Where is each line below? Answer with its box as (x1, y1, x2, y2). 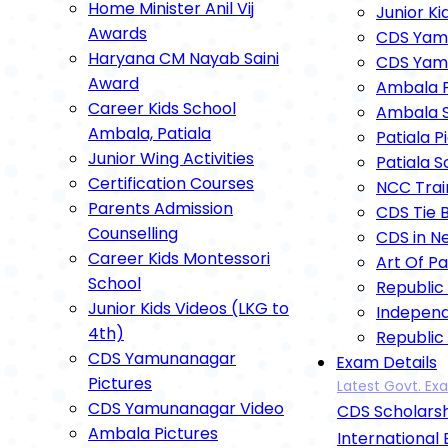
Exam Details (336, 351, 437, 374)
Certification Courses (88, 172, 254, 195)
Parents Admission (88, 197, 233, 220)
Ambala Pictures (88, 422, 218, 445)
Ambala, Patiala (88, 122, 211, 145)
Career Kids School (88, 97, 236, 120)
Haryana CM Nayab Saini (88, 47, 279, 70)
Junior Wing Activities (88, 147, 254, 170)
